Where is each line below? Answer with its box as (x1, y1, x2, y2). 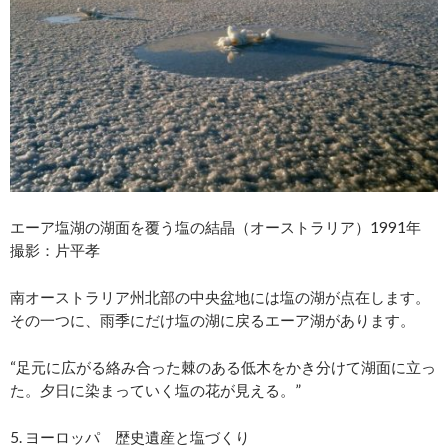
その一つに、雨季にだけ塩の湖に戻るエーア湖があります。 (10, 311, 415, 330)
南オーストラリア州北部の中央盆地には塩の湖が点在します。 (10, 288, 430, 307)
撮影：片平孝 (10, 241, 100, 260)
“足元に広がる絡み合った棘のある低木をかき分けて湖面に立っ (10, 358, 436, 377)
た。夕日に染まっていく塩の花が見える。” (10, 381, 301, 400)
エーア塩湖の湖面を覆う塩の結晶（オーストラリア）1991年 (10, 218, 436, 237)
